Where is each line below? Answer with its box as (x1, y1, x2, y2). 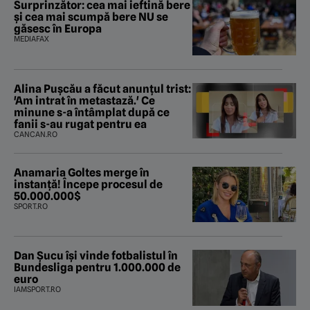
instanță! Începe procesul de (14, 177, 163, 191)
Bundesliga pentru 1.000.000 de (14, 261, 181, 275)
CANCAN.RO (14, 129, 57, 139)
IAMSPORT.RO (14, 284, 61, 295)
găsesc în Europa (14, 21, 102, 35)
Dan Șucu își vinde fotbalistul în (14, 249, 178, 263)
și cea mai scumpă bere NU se (14, 10, 168, 24)
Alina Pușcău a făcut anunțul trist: (14, 82, 191, 95)
